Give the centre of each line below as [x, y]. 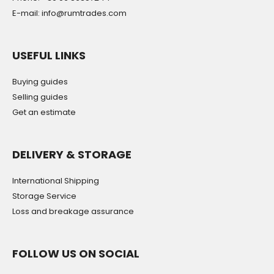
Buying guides [40, 82]
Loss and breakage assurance [73, 212]
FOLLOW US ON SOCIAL [76, 254]
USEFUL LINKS [49, 56]
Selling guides [40, 97]
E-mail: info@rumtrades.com [69, 13]
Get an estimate [44, 113]
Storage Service [44, 196]
